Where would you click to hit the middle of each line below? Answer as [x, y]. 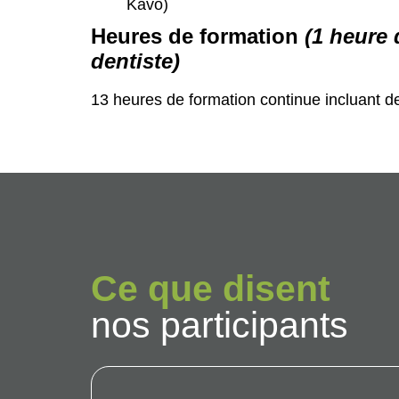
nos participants [220, 326]
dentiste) [135, 61]
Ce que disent [211, 289]
